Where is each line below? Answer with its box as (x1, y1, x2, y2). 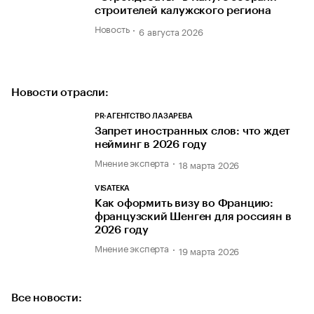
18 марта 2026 (178, 157, 240, 172)
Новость (94, 21, 130, 36)
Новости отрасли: (11, 86, 109, 98)
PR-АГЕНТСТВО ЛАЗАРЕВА (94, 111, 193, 120)
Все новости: (11, 292, 82, 303)
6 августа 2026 (139, 23, 203, 38)
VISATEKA (94, 184, 130, 193)
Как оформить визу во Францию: (94, 198, 274, 210)
